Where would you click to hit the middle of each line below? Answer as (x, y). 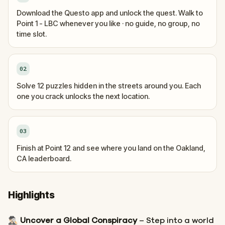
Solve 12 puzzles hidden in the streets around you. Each (109, 85)
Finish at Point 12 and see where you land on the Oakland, (111, 148)
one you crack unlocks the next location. (83, 96)
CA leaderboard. (44, 158)
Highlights (31, 195)
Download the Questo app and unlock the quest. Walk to (110, 13)
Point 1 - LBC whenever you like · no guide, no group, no (108, 23)
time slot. (32, 34)
